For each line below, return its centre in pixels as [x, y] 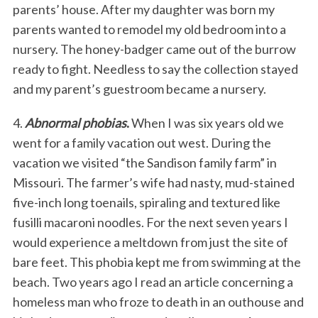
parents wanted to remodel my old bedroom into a [149, 29]
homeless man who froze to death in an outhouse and [158, 301]
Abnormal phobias [75, 122]
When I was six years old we [206, 122]
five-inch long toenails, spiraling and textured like [146, 202]
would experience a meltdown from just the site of [150, 242]
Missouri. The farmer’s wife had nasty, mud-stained [153, 182]
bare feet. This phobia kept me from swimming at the [157, 262]
